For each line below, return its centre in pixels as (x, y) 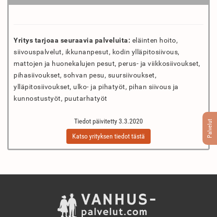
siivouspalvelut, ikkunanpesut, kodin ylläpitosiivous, (97, 52)
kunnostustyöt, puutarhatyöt (61, 98)
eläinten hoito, (154, 40)
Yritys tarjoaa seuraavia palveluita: (72, 40)
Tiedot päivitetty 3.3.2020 (108, 121)
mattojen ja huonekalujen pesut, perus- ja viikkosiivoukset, (107, 63)
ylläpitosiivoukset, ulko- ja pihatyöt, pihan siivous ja (96, 87)
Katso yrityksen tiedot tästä (108, 136)
